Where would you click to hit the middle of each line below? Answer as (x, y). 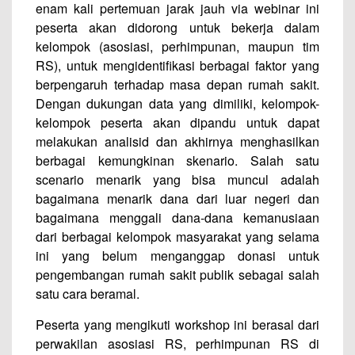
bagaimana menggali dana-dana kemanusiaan (177, 218)
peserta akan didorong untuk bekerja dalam (177, 27)
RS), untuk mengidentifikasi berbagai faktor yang (177, 65)
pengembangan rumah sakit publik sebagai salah (177, 275)
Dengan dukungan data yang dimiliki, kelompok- (177, 103)
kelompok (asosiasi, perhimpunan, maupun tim (177, 46)
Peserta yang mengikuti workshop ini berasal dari (177, 324)
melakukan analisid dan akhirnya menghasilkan (177, 141)
